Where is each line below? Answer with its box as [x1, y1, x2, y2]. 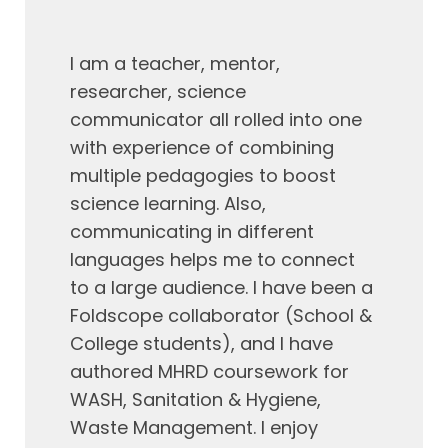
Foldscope [70, 303, 163, 328]
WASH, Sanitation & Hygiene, [70, 387, 321, 412]
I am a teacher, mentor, [70, 51, 280, 76]
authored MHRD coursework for [70, 359, 349, 384]
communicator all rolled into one [70, 107, 362, 132]
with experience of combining [70, 135, 334, 160]
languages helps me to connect [70, 247, 355, 272]
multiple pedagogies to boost [70, 163, 336, 188]
